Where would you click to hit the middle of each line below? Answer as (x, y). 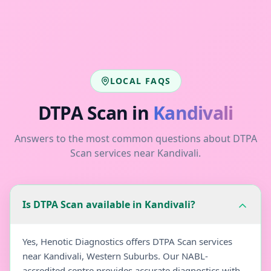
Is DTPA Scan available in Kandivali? (109, 204)
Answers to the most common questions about (123, 139)
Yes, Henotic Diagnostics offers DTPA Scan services (127, 241)
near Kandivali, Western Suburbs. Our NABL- (115, 256)
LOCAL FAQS (140, 81)
